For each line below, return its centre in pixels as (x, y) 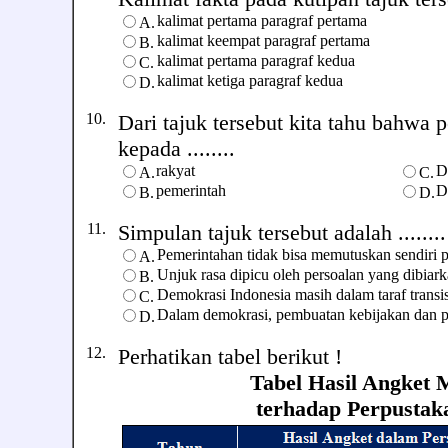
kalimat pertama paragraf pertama (262, 20)
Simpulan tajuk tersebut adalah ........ (282, 232)
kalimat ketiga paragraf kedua (250, 80)
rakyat (175, 170)
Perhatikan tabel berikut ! (230, 356)
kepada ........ (176, 148)
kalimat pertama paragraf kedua (256, 60)
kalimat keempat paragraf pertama (263, 40)
